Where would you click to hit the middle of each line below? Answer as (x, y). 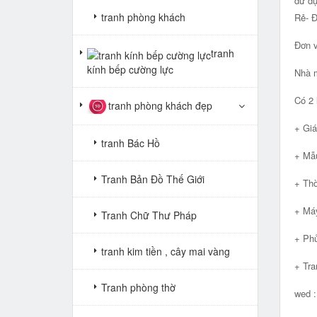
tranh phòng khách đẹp (160, 105)
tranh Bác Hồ (131, 143)
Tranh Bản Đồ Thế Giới (153, 179)
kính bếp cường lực (130, 69)
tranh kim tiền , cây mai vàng (166, 251)
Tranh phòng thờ (138, 287)
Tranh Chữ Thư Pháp (149, 215)
